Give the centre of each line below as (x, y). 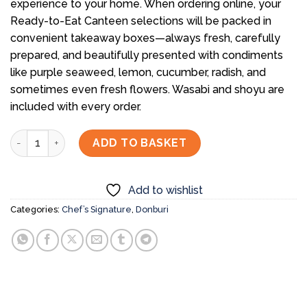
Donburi (152, 210)
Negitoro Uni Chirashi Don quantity (96, 136)
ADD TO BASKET (140, 143)
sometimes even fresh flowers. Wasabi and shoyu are (147, 89)
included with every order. (76, 106)
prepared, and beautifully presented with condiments (147, 55)
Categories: (36, 210)
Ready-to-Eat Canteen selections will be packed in (141, 21)
